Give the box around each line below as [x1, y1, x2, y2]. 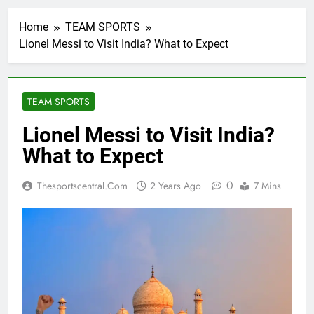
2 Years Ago [150, 179, 201, 193]
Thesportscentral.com [37, 179, 128, 193]
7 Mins [254, 179, 281, 193]
